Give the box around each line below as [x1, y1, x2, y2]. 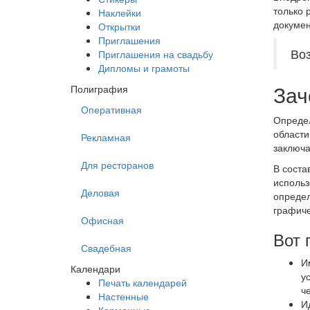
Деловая [81, 185, 120, 199]
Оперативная [81, 102, 142, 116]
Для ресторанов [81, 158, 154, 172]
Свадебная [81, 241, 131, 255]
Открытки [98, 19, 140, 33]
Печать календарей [98, 275, 187, 289]
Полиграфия [71, 82, 128, 95]
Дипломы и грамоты [98, 61, 190, 75]
